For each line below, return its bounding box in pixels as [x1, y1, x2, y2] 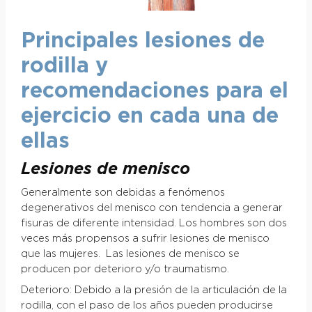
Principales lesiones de [20, 30, 265, 52]
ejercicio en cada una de [20, 105, 279, 127]
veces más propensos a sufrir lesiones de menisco [20, 233, 270, 244]
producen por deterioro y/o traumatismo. [20, 264, 229, 274]
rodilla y [20, 55, 108, 77]
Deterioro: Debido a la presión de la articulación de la [20, 286, 287, 296]
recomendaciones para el [20, 80, 288, 102]
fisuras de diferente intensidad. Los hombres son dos [20, 218, 287, 228]
